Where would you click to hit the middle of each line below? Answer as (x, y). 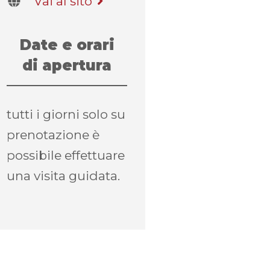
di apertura (67, 65)
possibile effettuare (66, 155)
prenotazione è (53, 135)
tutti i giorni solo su (66, 114)
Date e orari (67, 45)
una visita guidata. (63, 176)
